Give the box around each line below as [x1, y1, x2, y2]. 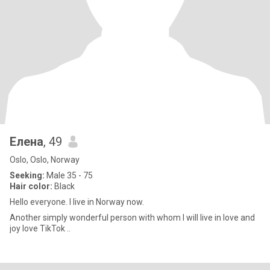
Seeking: [10, 171, 45, 180]
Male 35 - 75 [45, 171, 93, 180]
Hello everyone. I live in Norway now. [10, 197, 144, 207]
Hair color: [10, 181, 52, 191]
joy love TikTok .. [10, 224, 71, 233]
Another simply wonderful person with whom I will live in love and [10, 213, 255, 222]
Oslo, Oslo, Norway [10, 155, 80, 165]
